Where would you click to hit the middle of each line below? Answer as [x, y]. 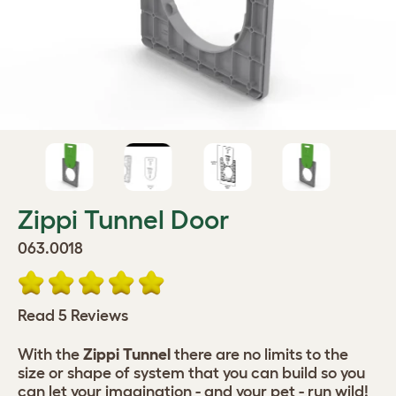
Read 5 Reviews [73, 316]
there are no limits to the [259, 354]
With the [50, 354]
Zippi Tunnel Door [123, 220]
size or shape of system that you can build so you [191, 373]
